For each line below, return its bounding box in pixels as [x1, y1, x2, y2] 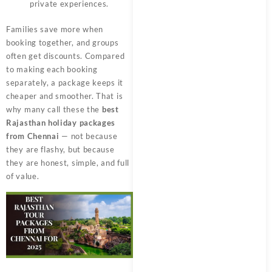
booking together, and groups [6, 37, 119, 47]
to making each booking [6, 64, 98, 74]
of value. [6, 171, 39, 181]
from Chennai [6, 131, 59, 141]
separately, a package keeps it [6, 77, 123, 87]
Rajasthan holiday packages [6, 117, 116, 127]
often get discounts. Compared [6, 50, 125, 61]
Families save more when [6, 24, 104, 34]
